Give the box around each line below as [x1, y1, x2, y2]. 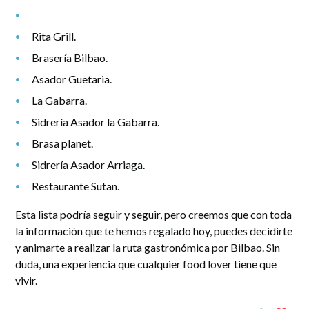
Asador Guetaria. [32, 72, 112, 86]
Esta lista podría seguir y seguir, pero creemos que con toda [15, 207, 292, 221]
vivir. [15, 273, 38, 287]
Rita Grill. [32, 29, 77, 43]
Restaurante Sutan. [32, 179, 120, 192]
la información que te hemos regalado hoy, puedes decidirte [15, 223, 293, 237]
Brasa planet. [32, 136, 94, 150]
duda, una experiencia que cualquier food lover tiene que [15, 257, 277, 270]
